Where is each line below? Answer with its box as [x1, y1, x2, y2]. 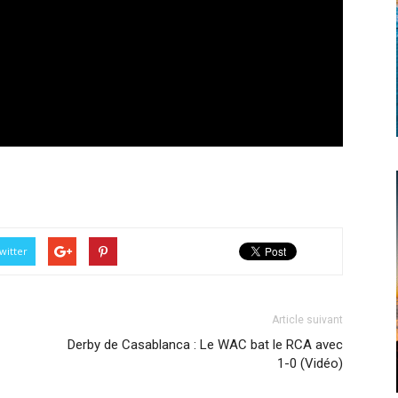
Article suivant [272, 313, 343, 326]
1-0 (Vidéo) [277, 354, 343, 371]
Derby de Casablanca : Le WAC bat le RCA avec [68, 336, 343, 353]
